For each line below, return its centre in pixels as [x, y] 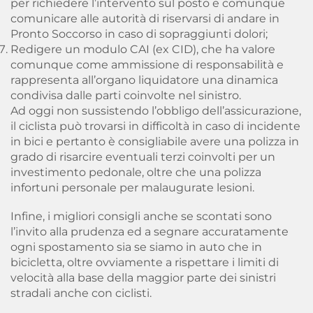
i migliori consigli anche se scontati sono [160, 216]
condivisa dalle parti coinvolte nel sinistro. [126, 95]
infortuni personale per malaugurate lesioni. [132, 188]
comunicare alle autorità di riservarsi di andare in [145, 19]
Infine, [29, 216]
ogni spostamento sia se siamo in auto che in [136, 247]
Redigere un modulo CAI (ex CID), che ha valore [143, 49]
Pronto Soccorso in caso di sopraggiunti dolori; [139, 34]
